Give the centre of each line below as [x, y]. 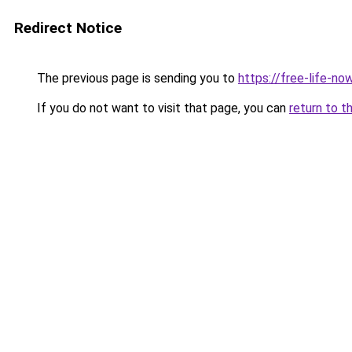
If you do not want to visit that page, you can [161, 108]
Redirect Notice [68, 28]
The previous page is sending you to [136, 78]
